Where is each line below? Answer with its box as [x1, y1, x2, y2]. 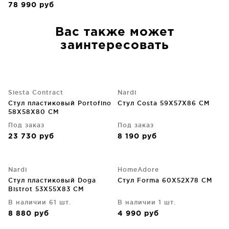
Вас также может [55, 27, 174, 38]
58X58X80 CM [8, 108, 59, 115]
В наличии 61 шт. [8, 199, 71, 205]
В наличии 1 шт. [118, 199, 176, 205]
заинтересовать [60, 40, 169, 51]
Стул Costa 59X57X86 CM [118, 100, 210, 106]
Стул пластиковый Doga [8, 177, 96, 184]
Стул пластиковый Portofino [8, 100, 111, 106]
